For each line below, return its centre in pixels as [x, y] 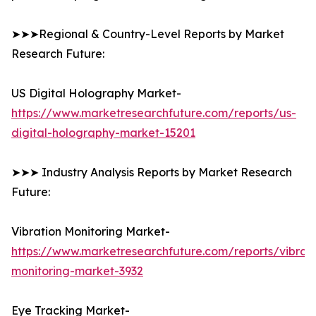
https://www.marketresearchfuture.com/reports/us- [154, 113]
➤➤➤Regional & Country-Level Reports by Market [148, 34]
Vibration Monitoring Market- [91, 232]
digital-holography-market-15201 [103, 133]
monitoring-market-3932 [77, 271]
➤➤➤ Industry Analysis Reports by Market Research [152, 172]
